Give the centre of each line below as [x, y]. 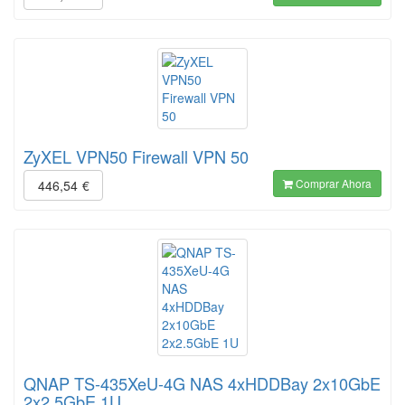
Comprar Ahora [332, 183]
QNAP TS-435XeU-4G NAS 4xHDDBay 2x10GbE [202, 383]
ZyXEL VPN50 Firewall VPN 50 [136, 156]
